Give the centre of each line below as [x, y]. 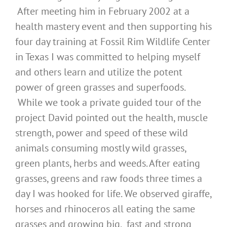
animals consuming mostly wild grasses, [101, 148]
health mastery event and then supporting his [113, 27]
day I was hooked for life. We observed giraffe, [113, 194]
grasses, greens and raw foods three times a [109, 179]
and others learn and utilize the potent [99, 72]
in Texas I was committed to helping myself [108, 57]
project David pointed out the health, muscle [111, 118]
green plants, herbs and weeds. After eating [108, 163]
